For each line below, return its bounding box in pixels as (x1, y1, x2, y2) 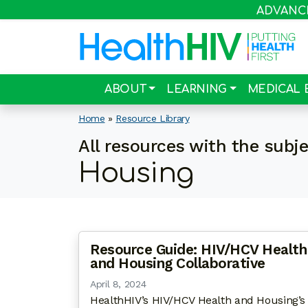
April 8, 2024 (90, 278, 146, 289)
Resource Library (115, 113, 190, 124)
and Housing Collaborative (90, 255, 265, 272)
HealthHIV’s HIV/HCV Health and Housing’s (90, 294, 305, 307)
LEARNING (166, 83, 227, 96)
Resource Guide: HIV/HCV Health (90, 241, 307, 258)
